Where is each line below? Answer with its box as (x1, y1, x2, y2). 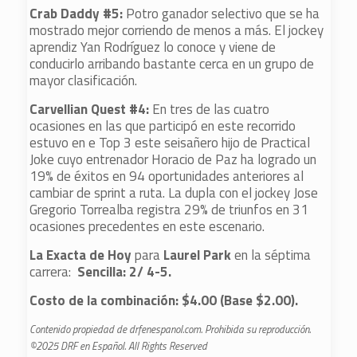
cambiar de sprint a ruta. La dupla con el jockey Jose (29, 182, 319, 203)
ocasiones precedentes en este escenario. (29, 216, 265, 237)
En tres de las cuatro (152, 99, 270, 120)
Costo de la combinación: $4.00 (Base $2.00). (29, 290, 299, 311)
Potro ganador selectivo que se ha (126, 3, 320, 24)
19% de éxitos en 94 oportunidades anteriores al (29, 166, 304, 186)
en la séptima (234, 245, 312, 265)
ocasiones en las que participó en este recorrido (29, 116, 296, 136)
